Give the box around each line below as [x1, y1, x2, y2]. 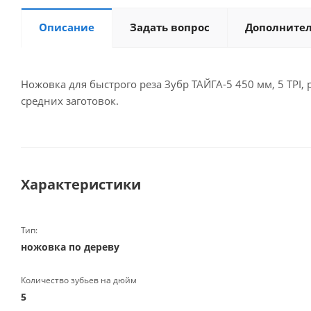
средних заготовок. [21, 94, 119, 108]
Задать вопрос [130, 20, 210, 34]
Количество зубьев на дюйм [21, 274, 137, 286]
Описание [39, 20, 94, 34]
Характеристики [21, 175, 141, 194]
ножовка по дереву [21, 240, 119, 253]
